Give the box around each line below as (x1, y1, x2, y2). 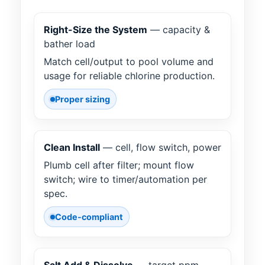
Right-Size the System (44, 24, 147, 36)
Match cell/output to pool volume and (44, 56, 214, 68)
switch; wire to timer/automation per (44, 173, 207, 186)
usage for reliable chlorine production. (44, 70, 215, 82)
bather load (44, 38, 95, 50)
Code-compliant (55, 212, 123, 222)
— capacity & (147, 24, 210, 36)
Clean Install (44, 141, 100, 154)
